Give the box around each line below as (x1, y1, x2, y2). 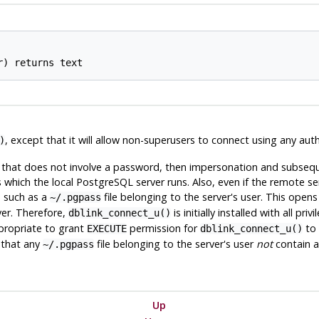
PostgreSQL (75, 174, 133, 189)
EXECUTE (86, 222, 127, 234)
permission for (126, 221, 200, 235)
